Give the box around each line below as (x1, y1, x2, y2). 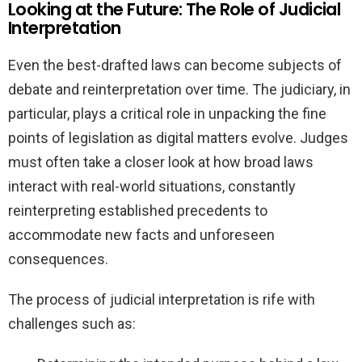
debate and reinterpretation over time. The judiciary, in (8, 81, 351, 99)
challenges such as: (8, 315, 136, 333)
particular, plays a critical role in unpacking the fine (8, 105, 326, 123)
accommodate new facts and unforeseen (8, 226, 275, 244)
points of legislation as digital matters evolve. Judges (8, 129, 348, 147)
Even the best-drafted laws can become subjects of (8, 57, 342, 74)
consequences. (8, 250, 108, 268)
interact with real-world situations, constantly (8, 178, 296, 196)
